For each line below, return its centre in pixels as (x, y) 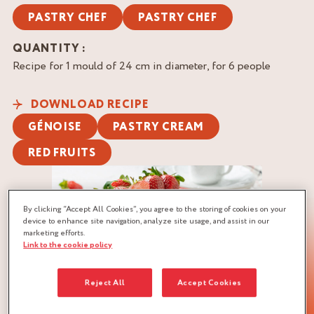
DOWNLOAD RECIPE (89, 105)
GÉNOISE (55, 127)
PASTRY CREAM (158, 127)
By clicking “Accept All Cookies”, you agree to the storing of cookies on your (155, 209)
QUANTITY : (49, 49)
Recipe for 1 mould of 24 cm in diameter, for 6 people (142, 66)
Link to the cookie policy (68, 245)
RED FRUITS (62, 153)
